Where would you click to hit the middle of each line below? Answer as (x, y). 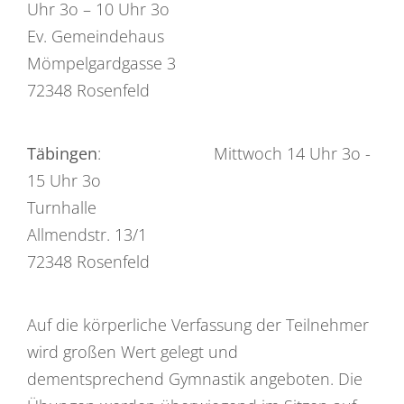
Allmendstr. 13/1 (87, 234)
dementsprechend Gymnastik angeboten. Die (195, 378)
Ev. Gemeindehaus (96, 36)
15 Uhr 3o (64, 180)
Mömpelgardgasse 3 (101, 63)
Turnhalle (62, 207)
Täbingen (62, 153)
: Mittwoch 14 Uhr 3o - (234, 153)
